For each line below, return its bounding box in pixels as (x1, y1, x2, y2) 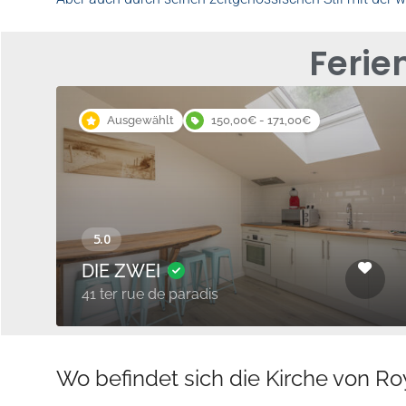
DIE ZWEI (82, 259, 165, 282)
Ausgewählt (107, 112, 174, 127)
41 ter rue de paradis (82, 285, 218, 303)
